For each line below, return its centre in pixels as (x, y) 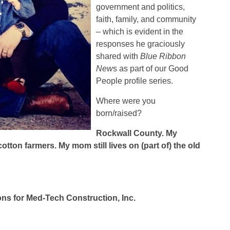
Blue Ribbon (163, 56)
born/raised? (119, 113)
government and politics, (140, 7)
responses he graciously (140, 44)
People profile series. (134, 81)
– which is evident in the (139, 32)
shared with (118, 56)
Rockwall (113, 133)
